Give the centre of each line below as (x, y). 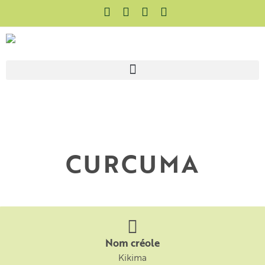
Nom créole (132, 243)
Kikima (132, 257)
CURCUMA (132, 164)
